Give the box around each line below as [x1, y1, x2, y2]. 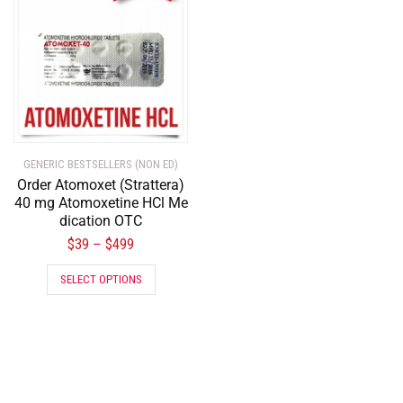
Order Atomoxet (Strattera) [17, 176, 184, 194]
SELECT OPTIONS [59, 273, 142, 287]
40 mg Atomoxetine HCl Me [13, 194, 188, 212]
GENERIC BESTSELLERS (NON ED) [23, 157, 178, 172]
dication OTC [59, 212, 142, 230]
